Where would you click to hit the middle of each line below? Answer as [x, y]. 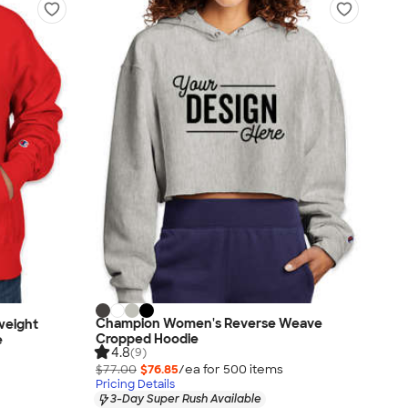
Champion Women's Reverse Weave [209, 324]
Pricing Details [135, 385]
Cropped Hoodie [147, 339]
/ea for [201, 370]
